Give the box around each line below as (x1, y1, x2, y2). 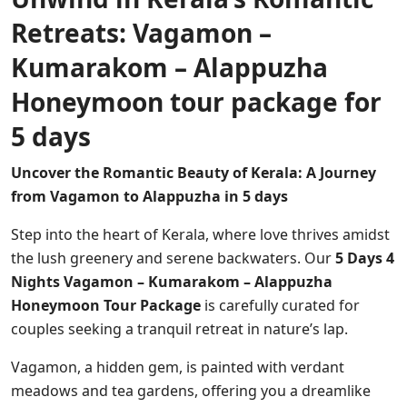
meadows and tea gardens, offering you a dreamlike (11, 380, 371, 401)
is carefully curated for (201, 294, 360, 315)
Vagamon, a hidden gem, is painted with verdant (11, 356, 344, 377)
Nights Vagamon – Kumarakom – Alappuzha (11, 271, 333, 292)
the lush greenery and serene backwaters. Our (11, 247, 335, 268)
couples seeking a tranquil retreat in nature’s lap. (11, 318, 348, 339)
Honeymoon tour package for (11, 84, 382, 119)
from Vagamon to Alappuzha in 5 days (11, 185, 288, 206)
